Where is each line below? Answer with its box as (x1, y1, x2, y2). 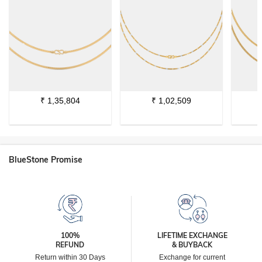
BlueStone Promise (9, 154, 82, 165)
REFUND (56, 240, 84, 249)
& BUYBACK (172, 240, 212, 249)
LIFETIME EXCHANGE (157, 231, 227, 240)
